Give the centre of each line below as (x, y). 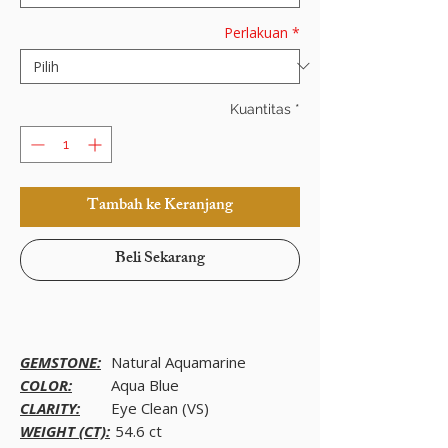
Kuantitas (260, 108)
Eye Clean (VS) (160, 407)
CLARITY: (50, 407)
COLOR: (46, 384)
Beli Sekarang (160, 259)
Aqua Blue (145, 384)
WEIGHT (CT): (65, 430)
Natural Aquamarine (178, 361)
